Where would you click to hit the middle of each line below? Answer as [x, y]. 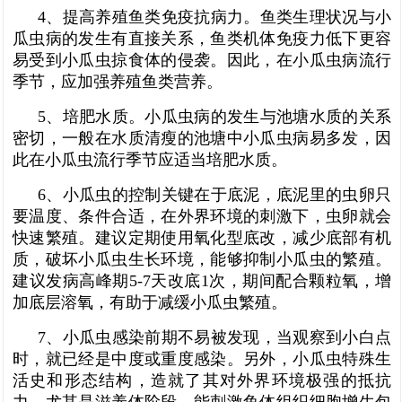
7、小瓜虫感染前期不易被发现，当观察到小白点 [214, 337]
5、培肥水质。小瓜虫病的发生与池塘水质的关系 [214, 116]
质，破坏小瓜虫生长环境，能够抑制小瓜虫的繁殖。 [202, 259]
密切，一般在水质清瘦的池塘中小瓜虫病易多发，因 [202, 138]
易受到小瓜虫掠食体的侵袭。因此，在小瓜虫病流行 [202, 60]
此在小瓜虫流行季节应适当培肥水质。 [150, 159]
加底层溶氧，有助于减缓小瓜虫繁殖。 [150, 302]
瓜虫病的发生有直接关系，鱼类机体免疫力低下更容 [202, 38]
